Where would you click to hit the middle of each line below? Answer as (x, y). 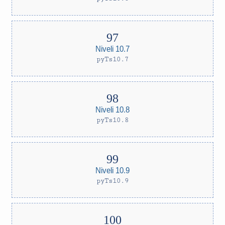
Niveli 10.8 (113, 109)
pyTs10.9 (113, 181)
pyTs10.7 (113, 59)
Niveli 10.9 (113, 170)
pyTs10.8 (113, 120)
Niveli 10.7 (113, 48)
